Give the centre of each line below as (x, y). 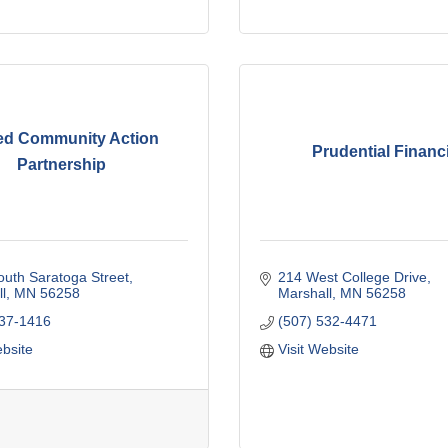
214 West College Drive (352, 276)
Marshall (304, 292)
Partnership (61, 165)
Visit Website (318, 348)
